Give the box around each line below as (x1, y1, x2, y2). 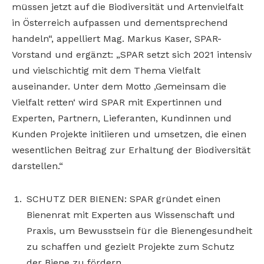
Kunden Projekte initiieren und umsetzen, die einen (12, 128, 246, 140)
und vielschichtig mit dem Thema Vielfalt (12, 65, 200, 77)
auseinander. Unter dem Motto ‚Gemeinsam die (12, 81, 226, 93)
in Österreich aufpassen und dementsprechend (12, 17, 228, 29)
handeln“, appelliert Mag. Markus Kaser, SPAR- (12, 33, 222, 45)
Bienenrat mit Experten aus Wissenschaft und (27, 209, 235, 221)
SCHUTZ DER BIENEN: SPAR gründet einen (27, 193, 220, 205)
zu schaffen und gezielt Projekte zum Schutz (27, 241, 235, 253)
